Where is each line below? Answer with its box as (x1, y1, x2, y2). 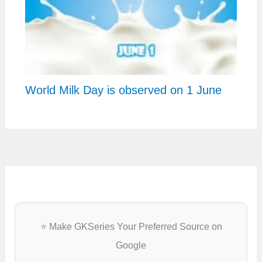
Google (116, 240, 146, 251)
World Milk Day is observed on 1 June (25, 84, 222, 97)
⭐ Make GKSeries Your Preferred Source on (40, 222, 222, 232)
